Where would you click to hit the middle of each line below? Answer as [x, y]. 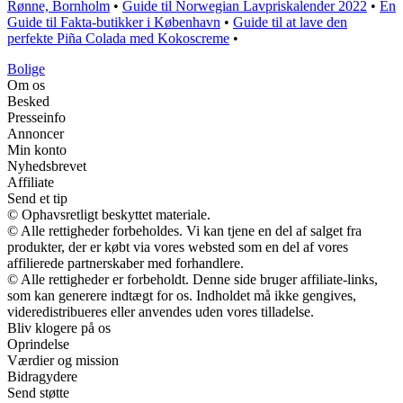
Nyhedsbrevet [47, 166]
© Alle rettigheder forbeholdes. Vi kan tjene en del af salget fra [184, 230]
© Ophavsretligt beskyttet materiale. [109, 214]
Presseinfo [36, 117]
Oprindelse [38, 344]
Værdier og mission [63, 360]
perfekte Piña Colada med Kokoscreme [118, 38]
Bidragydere [42, 376]
